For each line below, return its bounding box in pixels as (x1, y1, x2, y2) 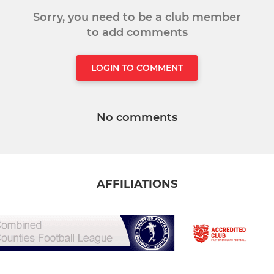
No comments (97, 111, 177, 125)
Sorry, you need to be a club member (33, 10, 241, 24)
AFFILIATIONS (97, 177, 177, 191)
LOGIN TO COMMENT (91, 62, 183, 74)
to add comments (86, 26, 188, 40)
